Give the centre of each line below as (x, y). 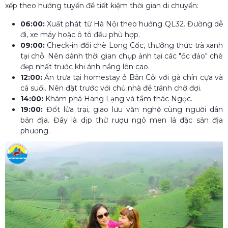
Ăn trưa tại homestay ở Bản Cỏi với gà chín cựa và (133, 77)
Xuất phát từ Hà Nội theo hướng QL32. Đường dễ (135, 24)
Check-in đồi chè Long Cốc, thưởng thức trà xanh (134, 45)
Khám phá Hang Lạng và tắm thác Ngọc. (119, 98)
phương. (35, 131)
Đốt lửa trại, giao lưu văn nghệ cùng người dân (135, 109)
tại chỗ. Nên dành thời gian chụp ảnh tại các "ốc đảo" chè (122, 56)
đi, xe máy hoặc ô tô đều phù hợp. (80, 34)
